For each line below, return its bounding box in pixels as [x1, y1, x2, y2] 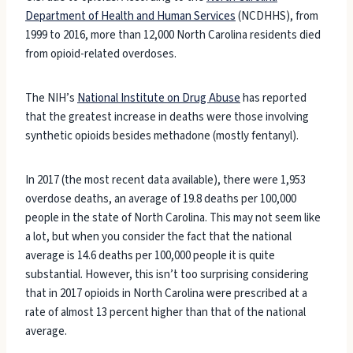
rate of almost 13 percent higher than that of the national [25, 304, 306, 321]
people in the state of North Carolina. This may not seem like [25, 210, 321, 227]
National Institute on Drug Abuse [77, 90, 240, 107]
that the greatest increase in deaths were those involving [25, 109, 309, 126]
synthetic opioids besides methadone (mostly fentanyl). [25, 128, 299, 145]
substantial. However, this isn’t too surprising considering [25, 266, 309, 284]
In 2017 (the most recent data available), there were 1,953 [25, 172, 306, 189]
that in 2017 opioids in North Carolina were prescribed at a [25, 285, 307, 303]
